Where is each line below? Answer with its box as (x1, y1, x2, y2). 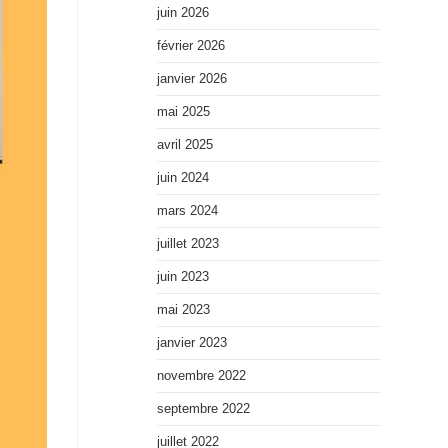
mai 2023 (156, 302, 210, 317)
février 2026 (156, 38, 225, 53)
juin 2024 (156, 170, 209, 185)
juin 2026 (156, 5, 209, 20)
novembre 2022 (156, 368, 246, 383)
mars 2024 (156, 203, 218, 218)
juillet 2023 (156, 236, 219, 251)
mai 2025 (156, 104, 210, 119)
